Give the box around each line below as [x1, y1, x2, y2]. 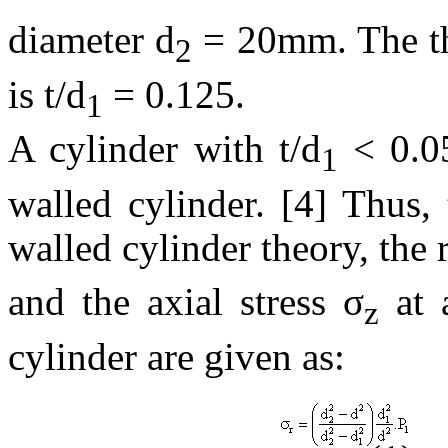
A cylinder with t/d [8, 127, 321, 171]
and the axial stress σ [8, 280, 364, 324]
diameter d [8, 17, 176, 61]
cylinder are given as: [8, 335, 345, 379]
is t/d [8, 72, 86, 116]
